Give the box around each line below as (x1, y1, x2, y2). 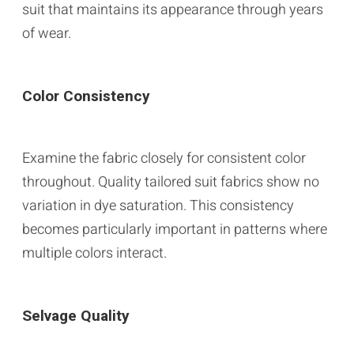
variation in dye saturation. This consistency (22, 194, 294, 217)
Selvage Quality (22, 304, 130, 327)
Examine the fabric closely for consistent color (22, 147, 306, 169)
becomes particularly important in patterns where (22, 218, 327, 240)
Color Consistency (22, 85, 150, 107)
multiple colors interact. (22, 242, 167, 264)
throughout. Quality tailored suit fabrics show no (22, 171, 319, 193)
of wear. (22, 22, 71, 44)
